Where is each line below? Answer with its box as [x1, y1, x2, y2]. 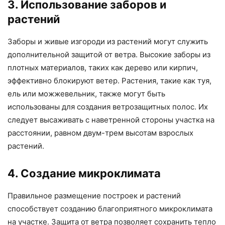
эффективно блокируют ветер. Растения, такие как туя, [8, 76, 211, 86]
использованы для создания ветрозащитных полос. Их [8, 102, 208, 112]
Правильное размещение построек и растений [8, 191, 181, 201]
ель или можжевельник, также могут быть [8, 89, 165, 99]
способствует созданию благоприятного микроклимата [8, 204, 212, 214]
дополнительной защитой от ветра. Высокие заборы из [8, 50, 210, 60]
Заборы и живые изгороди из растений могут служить [8, 37, 208, 47]
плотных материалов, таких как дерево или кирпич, [8, 63, 198, 73]
